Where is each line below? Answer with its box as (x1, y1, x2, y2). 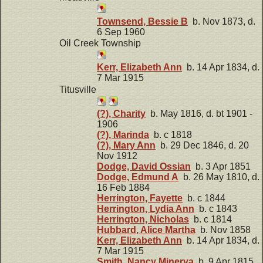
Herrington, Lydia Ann (97, 204, 194, 214)
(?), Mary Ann (97, 140, 156, 151)
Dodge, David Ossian (97, 161, 191, 172)
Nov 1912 (97, 151, 137, 161)
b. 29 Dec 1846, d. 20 (156, 140, 249, 151)
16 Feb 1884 (97, 183, 150, 193)
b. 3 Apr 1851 (191, 161, 251, 172)
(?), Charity (97, 109, 146, 119)
